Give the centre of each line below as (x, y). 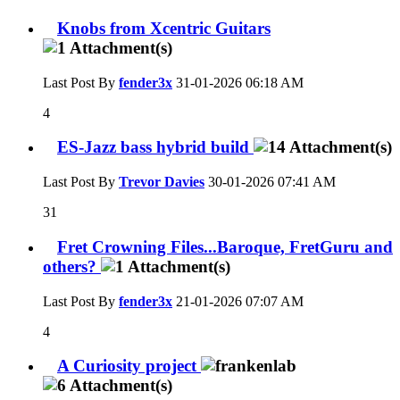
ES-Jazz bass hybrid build (155, 147)
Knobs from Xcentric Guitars (164, 28)
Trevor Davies (162, 182)
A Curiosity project (129, 366)
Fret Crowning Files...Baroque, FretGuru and (225, 246)
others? (72, 266)
